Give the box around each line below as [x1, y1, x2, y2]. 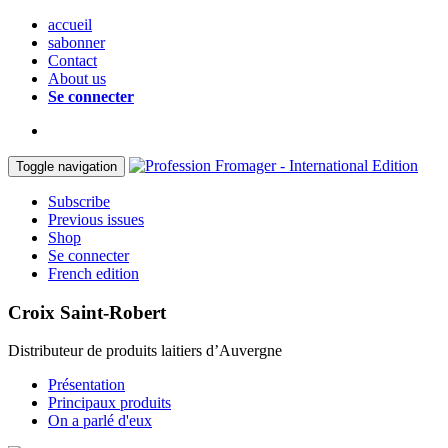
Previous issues [48, 211, 144, 228]
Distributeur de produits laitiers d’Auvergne [8, 342, 282, 360]
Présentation [48, 376, 125, 394]
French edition [48, 265, 139, 282]
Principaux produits [48, 394, 171, 412]
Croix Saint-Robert [8, 301, 166, 323]
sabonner [48, 34, 105, 51]
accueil [48, 16, 92, 33]
